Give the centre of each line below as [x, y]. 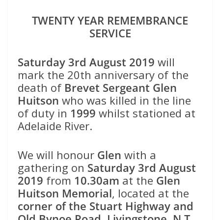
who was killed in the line [125, 100]
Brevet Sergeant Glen [121, 87]
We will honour [57, 154]
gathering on [53, 167]
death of [41, 87]
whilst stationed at [146, 113]
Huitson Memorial [65, 193]
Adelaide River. [55, 125]
